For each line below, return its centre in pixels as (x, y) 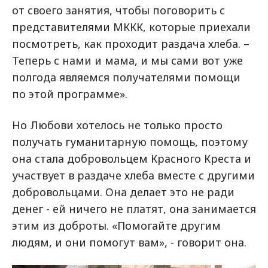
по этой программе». (70, 94)
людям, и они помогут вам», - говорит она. (129, 243)
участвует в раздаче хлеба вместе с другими (133, 176)
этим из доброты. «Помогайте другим (116, 226)
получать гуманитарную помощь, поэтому (130, 142)
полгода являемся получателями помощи (126, 77)
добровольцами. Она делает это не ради (123, 192)
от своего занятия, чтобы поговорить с (118, 10)
